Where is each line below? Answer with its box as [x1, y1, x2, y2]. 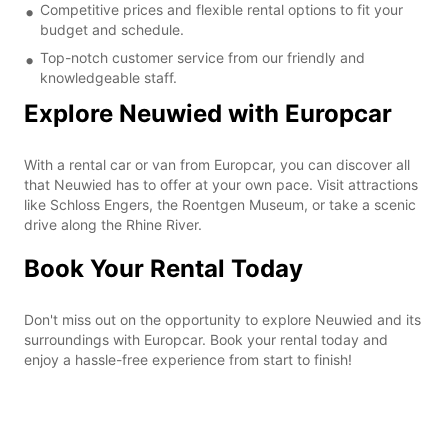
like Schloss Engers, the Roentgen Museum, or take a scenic [24, 195, 416, 213]
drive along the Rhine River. [24, 215, 202, 233]
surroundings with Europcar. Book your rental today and [24, 330, 388, 348]
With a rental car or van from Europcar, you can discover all [24, 155, 410, 173]
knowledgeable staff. [40, 68, 177, 86]
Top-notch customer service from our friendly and [40, 48, 365, 66]
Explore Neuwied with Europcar [24, 98, 392, 128]
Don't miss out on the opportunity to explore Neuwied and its [24, 310, 421, 328]
